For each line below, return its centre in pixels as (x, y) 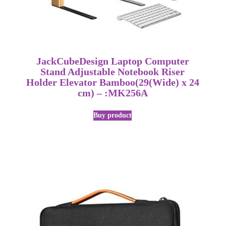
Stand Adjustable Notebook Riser (113, 72)
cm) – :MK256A (112, 93)
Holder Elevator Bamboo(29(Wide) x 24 (112, 82)
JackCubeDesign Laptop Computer (112, 61)
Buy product (113, 115)
